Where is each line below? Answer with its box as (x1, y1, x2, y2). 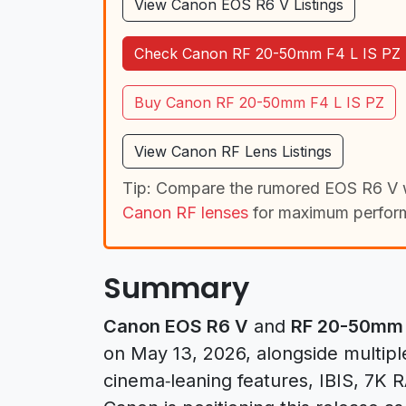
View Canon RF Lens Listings (134, 141, 332, 160)
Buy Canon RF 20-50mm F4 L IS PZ (134, 92, 384, 111)
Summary (103, 266, 249, 308)
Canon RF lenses (122, 202, 248, 222)
